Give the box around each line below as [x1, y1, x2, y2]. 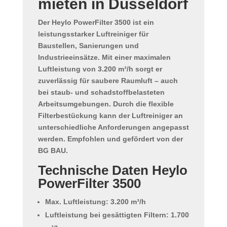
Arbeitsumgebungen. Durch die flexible [37, 100, 174, 108]
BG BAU [37, 146, 66, 155]
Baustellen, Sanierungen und [37, 42, 139, 50]
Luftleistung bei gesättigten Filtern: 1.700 [45, 211, 189, 219]
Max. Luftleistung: [45, 198, 110, 206]
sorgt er [133, 65, 162, 73]
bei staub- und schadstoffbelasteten [37, 88, 165, 97]
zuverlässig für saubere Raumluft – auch [37, 77, 178, 85]
